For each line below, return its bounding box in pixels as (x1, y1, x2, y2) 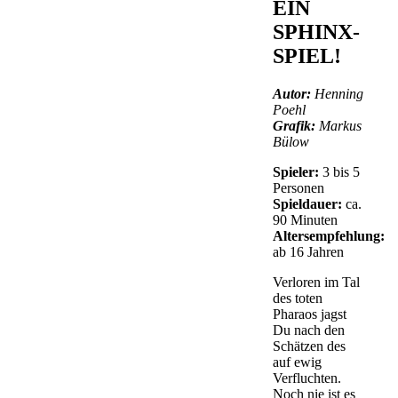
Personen (273, 179, 325, 195)
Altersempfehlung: (273, 227, 386, 243)
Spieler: (273, 163, 320, 179)
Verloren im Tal (273, 274, 361, 290)
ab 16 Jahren (273, 243, 345, 259)
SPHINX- (273, 20, 361, 44)
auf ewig (273, 354, 322, 370)
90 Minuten (273, 211, 338, 227)
